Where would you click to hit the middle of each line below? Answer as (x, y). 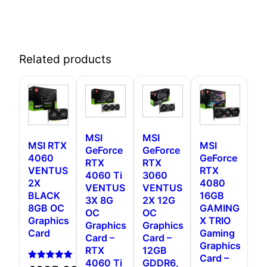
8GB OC (46, 208)
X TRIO (215, 220)
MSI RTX (47, 145)
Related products (65, 59)
